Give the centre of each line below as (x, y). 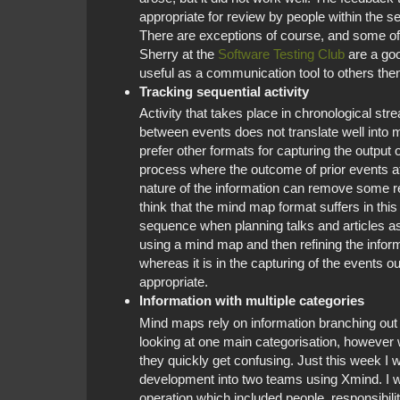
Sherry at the (178, 54)
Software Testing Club (281, 54)
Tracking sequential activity (224, 91)
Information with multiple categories (251, 301)
